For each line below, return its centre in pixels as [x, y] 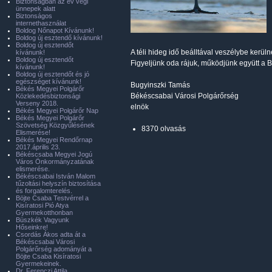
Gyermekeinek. [39, 263]
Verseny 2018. [37, 103]
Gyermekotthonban [44, 212]
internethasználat [41, 23]
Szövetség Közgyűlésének [55, 125]
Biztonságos [34, 16]
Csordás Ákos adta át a [51, 234]
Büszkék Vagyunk [42, 220]
